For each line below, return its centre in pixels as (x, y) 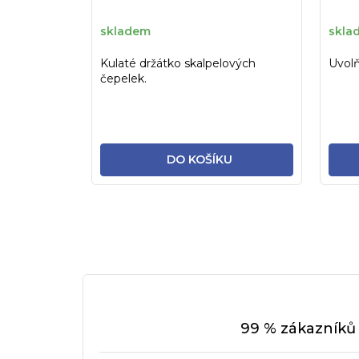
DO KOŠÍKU (200, 159)
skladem (125, 32)
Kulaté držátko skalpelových (178, 63)
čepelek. (123, 78)
